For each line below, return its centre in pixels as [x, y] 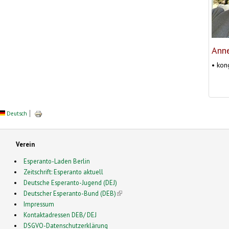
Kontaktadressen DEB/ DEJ [60, 214]
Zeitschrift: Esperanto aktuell [64, 171]
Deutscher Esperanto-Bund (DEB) [70, 193]
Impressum [39, 204]
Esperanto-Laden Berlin [57, 161]
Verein [25, 144]
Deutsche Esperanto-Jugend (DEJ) [71, 182]
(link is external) [139, 193]
